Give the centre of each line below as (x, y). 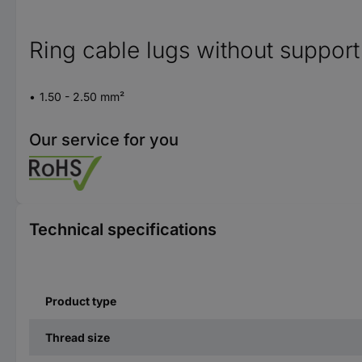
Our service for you (104, 139)
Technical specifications (123, 229)
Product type (81, 301)
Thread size (78, 337)
